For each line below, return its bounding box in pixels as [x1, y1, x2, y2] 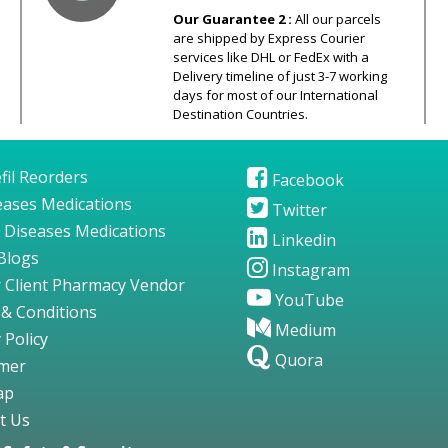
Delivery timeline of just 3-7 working [172, 66, 387, 85]
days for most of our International [172, 85, 378, 104]
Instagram [267, 258, 350, 281]
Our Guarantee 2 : [172, 9, 295, 28]
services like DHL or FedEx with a [172, 47, 369, 66]
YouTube [270, 288, 344, 311]
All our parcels [294, 9, 381, 28]
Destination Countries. [172, 104, 308, 123]
